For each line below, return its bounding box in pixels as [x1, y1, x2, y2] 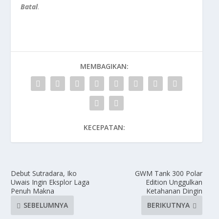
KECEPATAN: [83, 122, 125, 132]
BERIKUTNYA [147, 200, 190, 210]
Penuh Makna [11, 186, 55, 196]
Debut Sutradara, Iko [11, 168, 77, 178]
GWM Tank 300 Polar [134, 168, 202, 178]
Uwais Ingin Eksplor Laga [11, 177, 90, 187]
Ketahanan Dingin [146, 186, 202, 196]
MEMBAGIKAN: [80, 61, 129, 71]
